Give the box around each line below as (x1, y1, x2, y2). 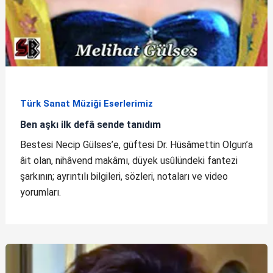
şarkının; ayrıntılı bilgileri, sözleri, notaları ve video (19, 170, 228, 182)
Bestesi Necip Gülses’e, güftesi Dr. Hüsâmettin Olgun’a (19, 138, 253, 151)
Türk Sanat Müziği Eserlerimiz (19, 97, 153, 109)
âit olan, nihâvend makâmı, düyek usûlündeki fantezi (19, 154, 238, 166)
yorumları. (19, 186, 61, 198)
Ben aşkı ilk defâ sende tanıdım (19, 119, 161, 131)
